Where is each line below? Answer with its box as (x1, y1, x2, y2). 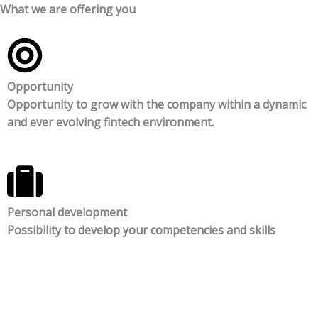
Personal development (7, 204, 127, 221)
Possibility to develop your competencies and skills (7, 222, 275, 238)
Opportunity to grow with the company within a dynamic (7, 96, 306, 112)
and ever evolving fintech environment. (7, 114, 214, 130)
